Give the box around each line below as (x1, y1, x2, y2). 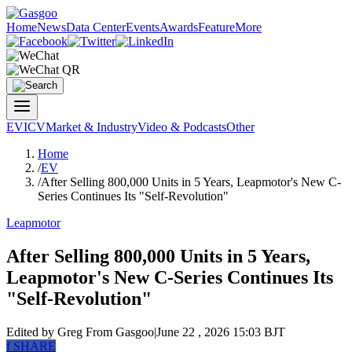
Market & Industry (46, 120, 137, 134)
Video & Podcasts (137, 120, 226, 134)
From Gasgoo (86, 324, 154, 339)
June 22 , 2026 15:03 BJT (156, 324, 285, 339)
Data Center (66, 20, 126, 34)
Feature (198, 20, 235, 34)
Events (126, 20, 159, 34)
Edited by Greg (6, 324, 86, 339)
